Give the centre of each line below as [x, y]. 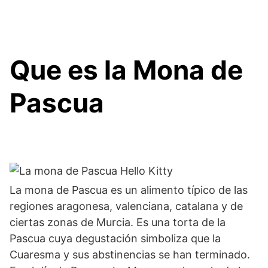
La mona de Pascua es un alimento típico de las [129, 190]
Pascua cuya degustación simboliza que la [115, 238]
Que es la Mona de [126, 70]
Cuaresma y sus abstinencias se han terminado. [131, 254]
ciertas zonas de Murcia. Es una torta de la [118, 222]
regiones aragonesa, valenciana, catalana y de [126, 206]
